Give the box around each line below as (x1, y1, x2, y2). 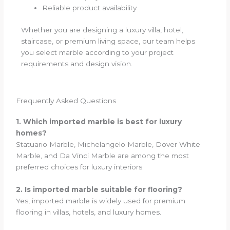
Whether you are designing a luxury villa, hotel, (21, 25, 184, 34)
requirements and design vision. (21, 59, 133, 68)
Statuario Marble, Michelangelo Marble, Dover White (16, 140, 201, 148)
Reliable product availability (42, 4, 137, 12)
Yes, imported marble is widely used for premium (16, 196, 186, 205)
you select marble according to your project (21, 48, 174, 56)
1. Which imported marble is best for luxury (16, 117, 182, 126)
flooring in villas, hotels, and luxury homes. (16, 207, 162, 216)
